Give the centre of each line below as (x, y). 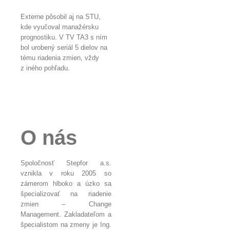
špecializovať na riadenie (66, 194)
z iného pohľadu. (45, 68)
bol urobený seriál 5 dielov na (64, 47)
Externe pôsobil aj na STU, (61, 16)
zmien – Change (66, 204)
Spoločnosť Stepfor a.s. (66, 163)
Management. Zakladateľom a (66, 214)
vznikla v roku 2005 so (66, 173)
